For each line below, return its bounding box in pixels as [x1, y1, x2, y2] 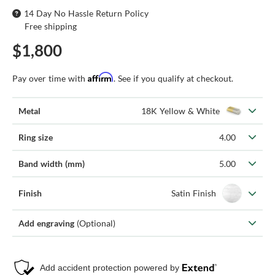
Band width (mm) [18, 158, 85, 169]
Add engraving [18, 217, 77, 228]
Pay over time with [12, 72, 88, 83]
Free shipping [25, 20, 77, 31]
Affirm [88, 71, 114, 82]
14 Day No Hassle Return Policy [24, 7, 149, 18]
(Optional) [77, 217, 115, 228]
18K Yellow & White [141, 105, 220, 116]
